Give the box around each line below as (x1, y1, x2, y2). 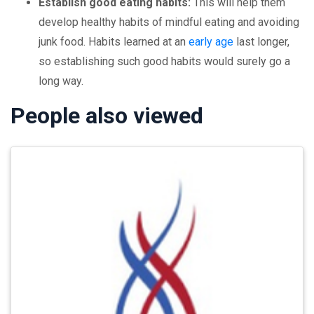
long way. (39, 74, 83, 88)
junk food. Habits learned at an (39, 35, 189, 48)
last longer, (233, 35, 289, 48)
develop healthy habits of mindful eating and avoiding (39, 15, 299, 29)
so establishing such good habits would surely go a (39, 55, 290, 68)
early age (189, 35, 233, 48)
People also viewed (11, 102, 203, 129)
